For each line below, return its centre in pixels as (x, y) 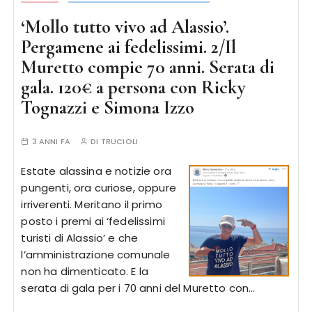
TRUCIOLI (119, 141)
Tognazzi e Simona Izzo (108, 108)
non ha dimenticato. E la (85, 271)
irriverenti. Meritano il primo (92, 204)
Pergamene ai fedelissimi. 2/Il (129, 47)
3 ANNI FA (51, 141)
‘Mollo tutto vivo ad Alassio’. (125, 27)
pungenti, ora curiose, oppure (99, 188)
